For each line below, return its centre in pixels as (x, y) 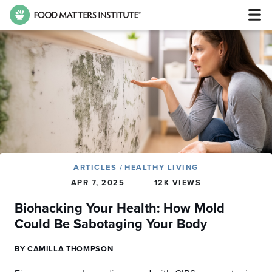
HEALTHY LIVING (161, 168)
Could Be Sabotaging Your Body (111, 224)
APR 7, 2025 (98, 183)
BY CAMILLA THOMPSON (64, 249)
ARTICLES (97, 168)
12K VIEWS (178, 183)
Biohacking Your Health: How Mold (120, 208)
